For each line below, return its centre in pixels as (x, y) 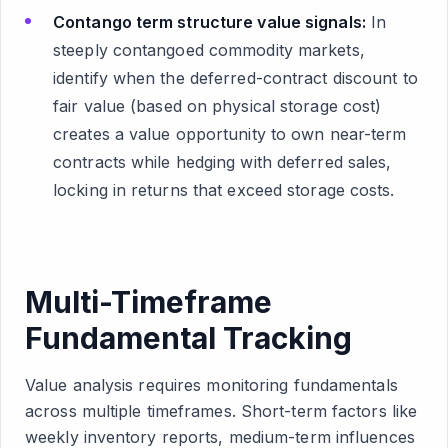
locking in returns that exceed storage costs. (224, 190)
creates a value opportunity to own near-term (230, 134)
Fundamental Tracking (188, 338)
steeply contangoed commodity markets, (209, 50)
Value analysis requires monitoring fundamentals (211, 385)
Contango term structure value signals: (209, 22)
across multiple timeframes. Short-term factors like (221, 411)
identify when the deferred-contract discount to (235, 78)
